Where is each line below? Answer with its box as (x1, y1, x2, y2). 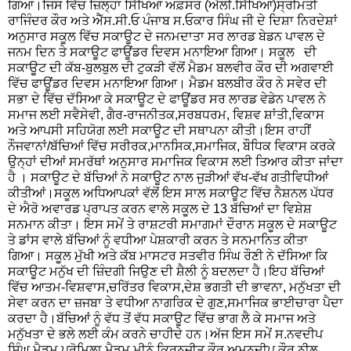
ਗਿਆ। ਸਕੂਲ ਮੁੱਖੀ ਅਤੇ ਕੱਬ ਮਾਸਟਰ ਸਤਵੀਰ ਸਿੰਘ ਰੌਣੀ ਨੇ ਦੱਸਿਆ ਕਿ (8, 249, 327, 263)
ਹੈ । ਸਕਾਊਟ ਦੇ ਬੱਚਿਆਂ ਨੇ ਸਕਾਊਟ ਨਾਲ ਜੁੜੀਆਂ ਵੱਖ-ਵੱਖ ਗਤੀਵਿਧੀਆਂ (8, 171, 328, 185)
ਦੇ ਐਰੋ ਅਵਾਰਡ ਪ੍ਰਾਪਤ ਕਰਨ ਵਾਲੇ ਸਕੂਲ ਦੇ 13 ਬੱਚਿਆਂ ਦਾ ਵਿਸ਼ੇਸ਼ (8, 202, 312, 216)
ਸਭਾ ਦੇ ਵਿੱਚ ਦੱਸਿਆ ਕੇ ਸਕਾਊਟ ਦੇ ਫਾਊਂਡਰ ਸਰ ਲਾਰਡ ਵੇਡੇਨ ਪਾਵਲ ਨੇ (8, 92, 326, 107)
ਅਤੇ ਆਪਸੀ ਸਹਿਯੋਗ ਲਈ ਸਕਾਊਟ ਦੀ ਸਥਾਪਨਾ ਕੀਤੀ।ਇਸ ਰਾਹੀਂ (8, 124, 311, 138)
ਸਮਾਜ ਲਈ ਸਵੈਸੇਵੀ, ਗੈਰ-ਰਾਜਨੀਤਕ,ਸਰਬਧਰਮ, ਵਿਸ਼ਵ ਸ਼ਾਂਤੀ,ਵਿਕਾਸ (8, 108, 324, 122)
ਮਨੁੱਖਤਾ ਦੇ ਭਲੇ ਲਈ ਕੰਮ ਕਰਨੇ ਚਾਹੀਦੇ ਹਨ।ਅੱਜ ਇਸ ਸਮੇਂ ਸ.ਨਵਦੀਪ (8, 327, 323, 342)
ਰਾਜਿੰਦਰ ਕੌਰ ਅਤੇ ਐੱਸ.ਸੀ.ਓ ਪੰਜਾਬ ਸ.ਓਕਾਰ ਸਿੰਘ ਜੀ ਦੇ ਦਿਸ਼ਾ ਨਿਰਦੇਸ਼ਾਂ (8, 14, 338, 28)
